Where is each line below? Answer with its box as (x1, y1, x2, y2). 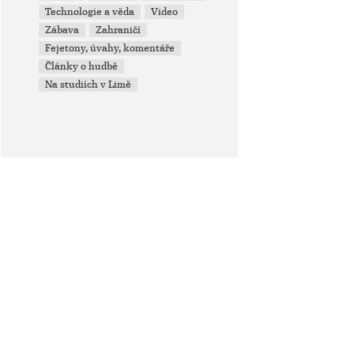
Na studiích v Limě (45, 78, 132, 91)
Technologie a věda (45, 6, 135, 18)
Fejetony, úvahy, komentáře (45, 42, 175, 55)
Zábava (45, 24, 80, 36)
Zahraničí (96, 24, 141, 36)
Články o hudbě (45, 60, 119, 73)
